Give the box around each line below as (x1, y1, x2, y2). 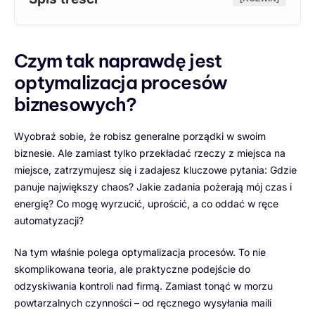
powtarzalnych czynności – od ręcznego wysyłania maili (14, 296, 271, 309)
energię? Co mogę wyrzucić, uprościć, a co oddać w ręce (14, 197, 278, 210)
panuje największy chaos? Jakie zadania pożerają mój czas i (14, 180, 292, 193)
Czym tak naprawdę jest (14, 49, 222, 72)
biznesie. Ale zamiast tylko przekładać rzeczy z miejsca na (14, 146, 285, 159)
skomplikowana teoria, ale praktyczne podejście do (14, 262, 250, 275)
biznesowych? (14, 92, 137, 116)
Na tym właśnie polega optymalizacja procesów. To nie (14, 245, 266, 258)
